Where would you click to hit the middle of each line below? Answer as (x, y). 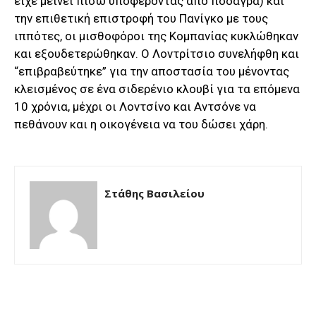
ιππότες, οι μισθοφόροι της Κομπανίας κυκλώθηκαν (156, 36)
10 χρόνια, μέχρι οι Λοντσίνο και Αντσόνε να (135, 106)
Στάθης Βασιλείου (154, 193)
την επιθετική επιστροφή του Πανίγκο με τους (141, 18)
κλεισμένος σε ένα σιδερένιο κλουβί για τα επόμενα (157, 89)
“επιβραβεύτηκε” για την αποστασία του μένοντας (152, 71)
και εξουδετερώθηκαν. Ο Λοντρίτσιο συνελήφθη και (157, 53)
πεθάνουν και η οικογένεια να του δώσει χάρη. (141, 124)
